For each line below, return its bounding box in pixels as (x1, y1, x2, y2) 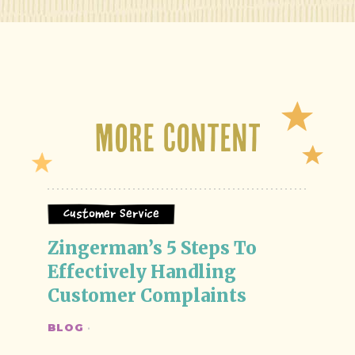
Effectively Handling (48, 261, 240, 283)
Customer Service (63, 208, 159, 220)
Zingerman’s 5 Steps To (48, 237, 261, 259)
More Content (94, 116, 261, 158)
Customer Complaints (48, 284, 246, 307)
